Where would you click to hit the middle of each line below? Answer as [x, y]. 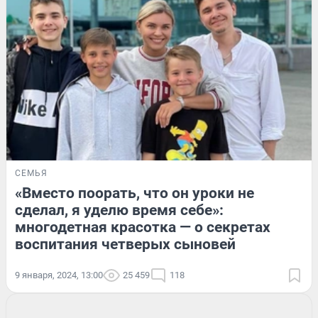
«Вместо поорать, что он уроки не [135, 193]
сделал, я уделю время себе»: [119, 210]
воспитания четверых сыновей [125, 244]
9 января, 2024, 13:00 [59, 275]
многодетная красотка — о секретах [143, 227]
